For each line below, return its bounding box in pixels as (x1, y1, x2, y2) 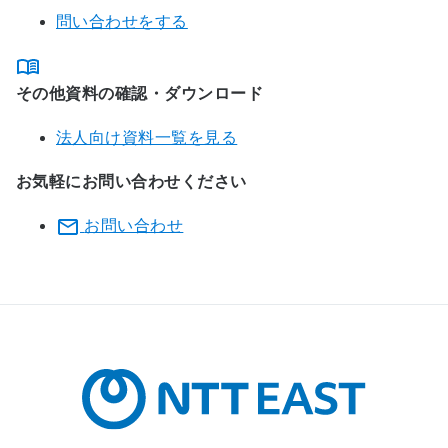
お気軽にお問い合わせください (16, 173, 247, 191)
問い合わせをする (56, 13, 188, 31)
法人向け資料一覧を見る (56, 129, 238, 147)
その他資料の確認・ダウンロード (16, 85, 264, 103)
